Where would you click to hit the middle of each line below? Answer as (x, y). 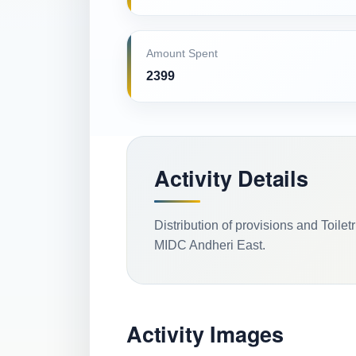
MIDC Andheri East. (210, 245)
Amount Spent (182, 54)
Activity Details (231, 178)
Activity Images (205, 334)
